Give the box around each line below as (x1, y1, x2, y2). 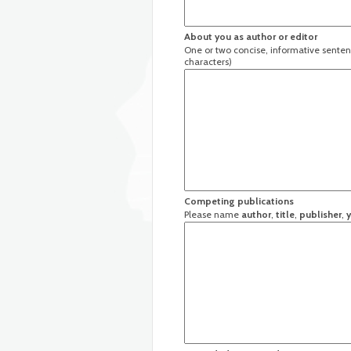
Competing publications (184, 195, 294, 207)
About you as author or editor (184, 31, 317, 42)
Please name (184, 208, 241, 220)
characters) (184, 56, 232, 67)
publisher (299, 208, 342, 220)
